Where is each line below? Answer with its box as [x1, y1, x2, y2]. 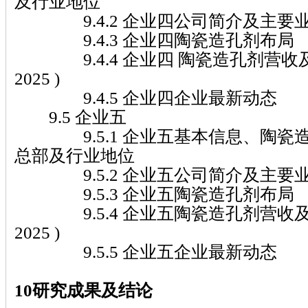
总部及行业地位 [14, 145, 135, 165]
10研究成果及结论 [14, 280, 153, 300]
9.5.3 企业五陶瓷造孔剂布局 [14, 184, 294, 203]
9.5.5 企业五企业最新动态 [14, 241, 277, 261]
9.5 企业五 [14, 107, 126, 126]
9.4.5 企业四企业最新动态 [14, 87, 277, 107]
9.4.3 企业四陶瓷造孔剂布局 [14, 30, 294, 49]
